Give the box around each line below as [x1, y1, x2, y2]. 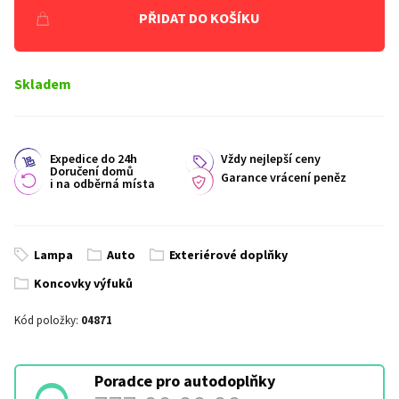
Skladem [14, 75, 71, 93]
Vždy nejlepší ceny [221, 151, 321, 167]
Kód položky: [14, 313, 81, 328]
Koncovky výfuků [34, 275, 133, 291]
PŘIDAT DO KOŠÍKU [139, 9, 260, 27]
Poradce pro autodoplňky [94, 370, 275, 391]
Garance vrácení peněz [221, 169, 346, 185]
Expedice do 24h [50, 151, 137, 167]
